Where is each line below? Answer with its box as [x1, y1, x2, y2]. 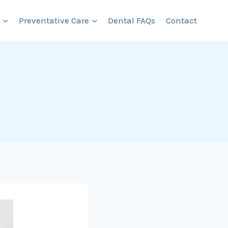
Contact [165, 15, 197, 25]
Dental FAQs [108, 15, 156, 25]
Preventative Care [19, 15, 90, 25]
